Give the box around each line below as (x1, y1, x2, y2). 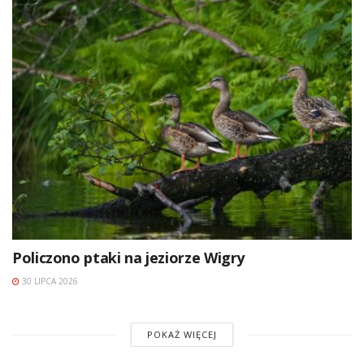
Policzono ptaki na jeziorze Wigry (12, 248, 245, 268)
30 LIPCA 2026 (19, 275, 78, 288)
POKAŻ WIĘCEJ (146, 328, 217, 341)
